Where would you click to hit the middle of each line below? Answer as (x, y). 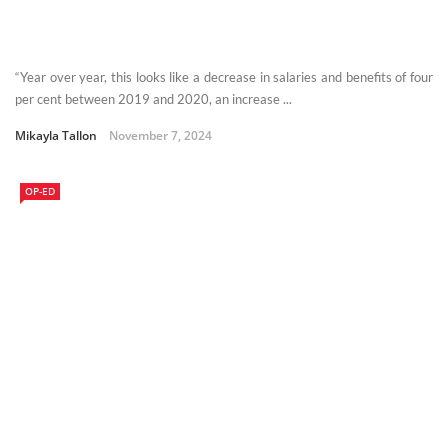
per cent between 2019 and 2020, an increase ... (153, 98)
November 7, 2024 (160, 135)
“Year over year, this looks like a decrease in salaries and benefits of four (224, 76)
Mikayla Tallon (56, 135)
